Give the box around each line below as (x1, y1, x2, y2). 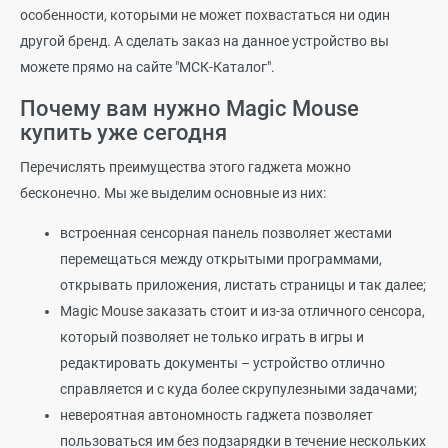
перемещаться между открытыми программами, (60, 250, 382, 267)
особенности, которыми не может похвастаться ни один (20, 7, 390, 23)
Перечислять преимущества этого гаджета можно (20, 158, 351, 175)
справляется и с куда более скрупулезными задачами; (60, 380, 417, 397)
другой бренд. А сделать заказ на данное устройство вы (20, 33, 389, 49)
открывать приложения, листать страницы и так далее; (60, 276, 426, 293)
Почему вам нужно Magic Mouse (20, 96, 359, 121)
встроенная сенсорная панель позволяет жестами (60, 224, 392, 241)
